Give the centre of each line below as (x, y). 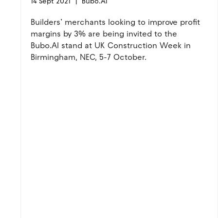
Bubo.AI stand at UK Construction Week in (111, 45)
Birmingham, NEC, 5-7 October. (90, 57)
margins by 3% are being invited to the (104, 34)
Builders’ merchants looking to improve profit (115, 22)
